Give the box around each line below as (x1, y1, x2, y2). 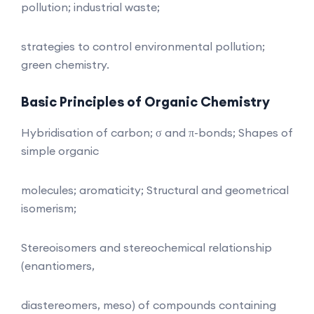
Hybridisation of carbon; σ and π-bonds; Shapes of (21, 125, 293, 139)
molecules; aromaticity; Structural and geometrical (21, 182, 289, 197)
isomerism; (21, 200, 76, 215)
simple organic (21, 143, 99, 158)
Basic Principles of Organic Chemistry (21, 93, 270, 110)
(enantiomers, (21, 258, 95, 273)
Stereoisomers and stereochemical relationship (21, 240, 272, 254)
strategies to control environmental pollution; (21, 39, 265, 53)
